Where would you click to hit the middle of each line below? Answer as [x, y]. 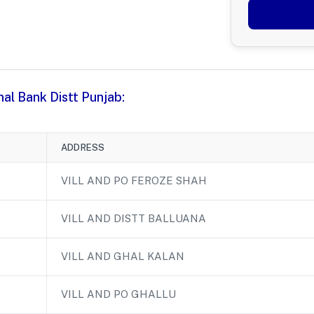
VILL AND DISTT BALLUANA [134, 218]
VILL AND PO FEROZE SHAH [134, 180]
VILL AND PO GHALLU [118, 294]
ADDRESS [83, 147]
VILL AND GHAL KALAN [123, 256]
